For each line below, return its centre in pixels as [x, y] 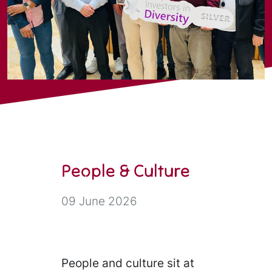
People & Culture [126, 171]
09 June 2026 [100, 201]
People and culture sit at [128, 263]
